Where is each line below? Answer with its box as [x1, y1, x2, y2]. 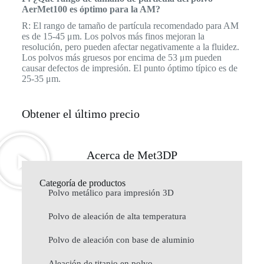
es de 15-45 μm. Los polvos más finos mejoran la [21, 31, 204, 41]
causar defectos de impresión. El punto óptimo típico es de [21, 62, 237, 73]
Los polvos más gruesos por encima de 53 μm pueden [21, 52, 222, 62]
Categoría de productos [39, 177, 126, 188]
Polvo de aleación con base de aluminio [48, 235, 194, 245]
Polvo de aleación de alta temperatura [48, 211, 186, 221]
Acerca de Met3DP [86, 148, 177, 161]
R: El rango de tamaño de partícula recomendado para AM [21, 20, 239, 31]
